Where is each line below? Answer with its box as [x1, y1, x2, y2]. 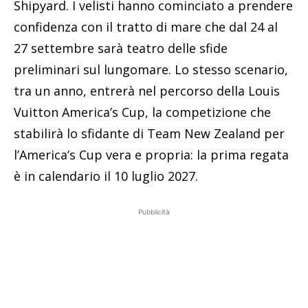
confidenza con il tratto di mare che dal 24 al [14, 19, 278, 36]
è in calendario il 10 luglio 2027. [14, 168, 198, 185]
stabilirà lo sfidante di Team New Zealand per [14, 125, 285, 142]
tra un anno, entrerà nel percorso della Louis [14, 82, 280, 100]
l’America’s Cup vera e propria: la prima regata [14, 146, 289, 164]
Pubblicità [138, 208, 170, 217]
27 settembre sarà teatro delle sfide [14, 40, 228, 57]
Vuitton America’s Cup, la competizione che [14, 104, 271, 121]
